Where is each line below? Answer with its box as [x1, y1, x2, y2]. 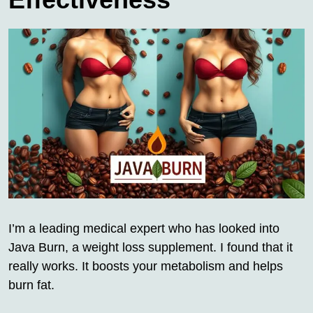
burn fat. [8, 277, 54, 292]
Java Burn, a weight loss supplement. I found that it [8, 240, 293, 254]
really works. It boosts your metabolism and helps [8, 259, 283, 273]
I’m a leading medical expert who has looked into [8, 221, 279, 235]
